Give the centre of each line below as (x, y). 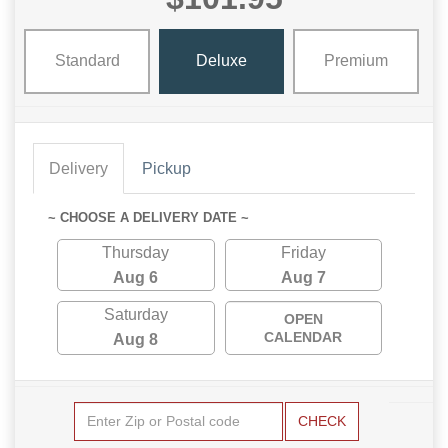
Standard (87, 61)
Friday (303, 252)
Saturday (135, 314)
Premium (355, 61)
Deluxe (221, 61)
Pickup (166, 168)
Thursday (136, 252)
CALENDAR (303, 336)
